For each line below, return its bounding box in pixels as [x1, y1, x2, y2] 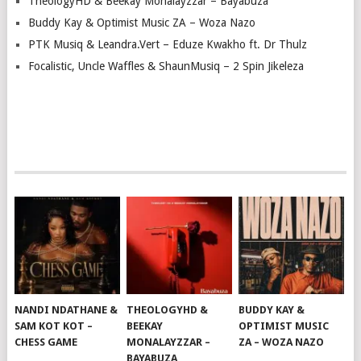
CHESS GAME [15, 335, 78, 348]
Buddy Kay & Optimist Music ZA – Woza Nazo [27, 15, 255, 29]
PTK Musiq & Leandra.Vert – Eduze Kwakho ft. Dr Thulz [27, 37, 307, 51]
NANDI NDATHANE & [15, 303, 118, 316]
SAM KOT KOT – [15, 319, 93, 332]
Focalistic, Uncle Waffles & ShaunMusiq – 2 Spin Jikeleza [27, 59, 304, 73]
